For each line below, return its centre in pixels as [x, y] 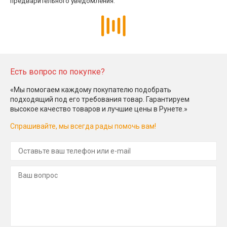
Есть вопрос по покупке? [58, 71]
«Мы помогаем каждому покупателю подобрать [91, 89]
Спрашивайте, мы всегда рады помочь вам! [83, 126]
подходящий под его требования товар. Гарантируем [100, 99]
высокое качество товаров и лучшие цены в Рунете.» [99, 109]
